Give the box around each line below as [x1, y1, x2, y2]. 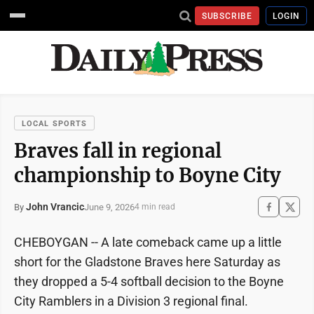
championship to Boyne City [14, 163, 281, 187]
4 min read [135, 202, 175, 212]
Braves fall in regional [14, 139, 221, 163]
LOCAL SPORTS [22, 119, 88, 128]
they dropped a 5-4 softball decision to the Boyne [14, 274, 284, 289]
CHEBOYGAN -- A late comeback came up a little [14, 235, 282, 250]
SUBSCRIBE [201, 11, 253, 21]
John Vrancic [26, 201, 84, 212]
